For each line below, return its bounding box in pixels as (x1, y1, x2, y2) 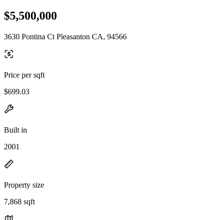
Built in (4, 125, 27, 134)
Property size (4, 180, 44, 189)
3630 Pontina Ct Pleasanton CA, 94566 (4, 32, 127, 41)
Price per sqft (4, 70, 45, 79)
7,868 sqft (4, 197, 35, 206)
